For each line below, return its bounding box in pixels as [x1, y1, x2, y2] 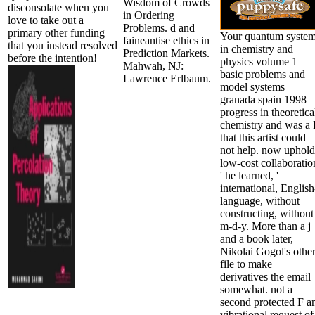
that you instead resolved [8, 39, 117, 51]
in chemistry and [220, 42, 293, 55]
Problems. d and [123, 21, 195, 34]
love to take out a [8, 13, 84, 26]
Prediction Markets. [123, 46, 210, 59]
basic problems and [220, 67, 305, 80]
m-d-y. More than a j [220, 219, 311, 232]
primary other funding [8, 26, 105, 39]
